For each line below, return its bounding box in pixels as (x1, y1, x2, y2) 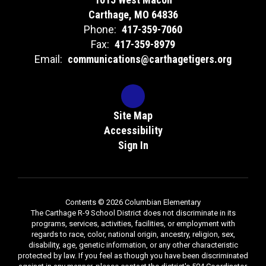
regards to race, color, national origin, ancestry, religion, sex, (31, 230, 235, 239)
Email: (34, 53, 62, 65)
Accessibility (103, 124, 163, 137)
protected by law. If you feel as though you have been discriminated (18, 251, 248, 260)
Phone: (84, 23, 116, 36)
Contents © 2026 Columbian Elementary (65, 198, 201, 207)
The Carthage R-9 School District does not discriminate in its (30, 208, 236, 217)
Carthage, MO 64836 (88, 8, 178, 21)
